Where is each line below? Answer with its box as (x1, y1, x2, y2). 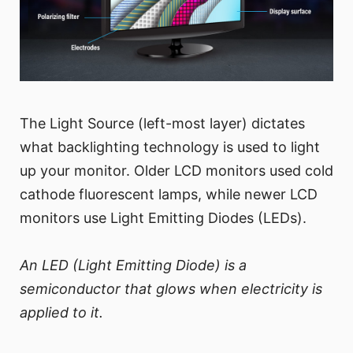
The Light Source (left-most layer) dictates (20, 114, 305, 132)
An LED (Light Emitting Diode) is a (20, 256, 247, 273)
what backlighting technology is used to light (20, 138, 320, 155)
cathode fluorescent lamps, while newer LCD (20, 185, 318, 203)
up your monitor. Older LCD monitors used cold (20, 162, 333, 179)
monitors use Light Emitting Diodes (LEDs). (20, 209, 307, 226)
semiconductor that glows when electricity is (20, 280, 322, 297)
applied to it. (20, 303, 103, 321)
